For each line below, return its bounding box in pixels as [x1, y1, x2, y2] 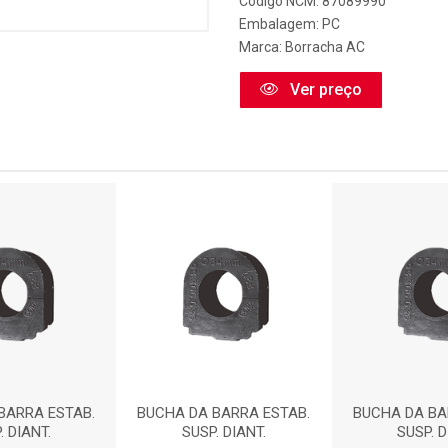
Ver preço [286, 80, 362, 99]
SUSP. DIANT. [181, 423, 266, 441]
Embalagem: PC [239, 16, 340, 32]
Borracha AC [285, 39, 365, 55]
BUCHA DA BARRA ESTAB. [137, 404, 311, 422]
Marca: [239, 39, 285, 55]
